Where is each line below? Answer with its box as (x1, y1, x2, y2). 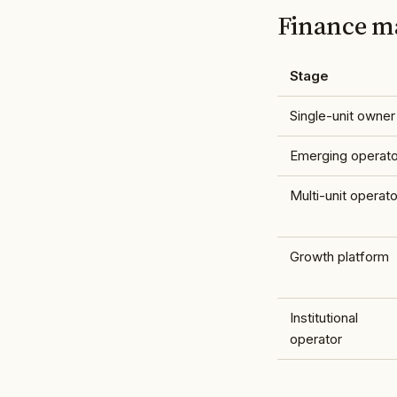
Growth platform (289, 247, 389, 265)
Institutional (289, 308, 358, 326)
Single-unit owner (289, 106, 395, 124)
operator (289, 330, 342, 347)
